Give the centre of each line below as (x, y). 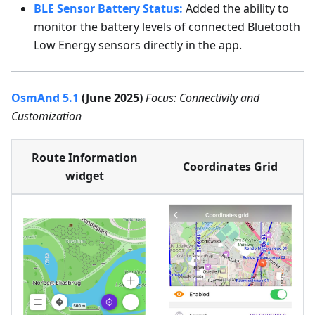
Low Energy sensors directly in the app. (138, 45)
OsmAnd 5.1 (45, 97)
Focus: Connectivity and (202, 97)
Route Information (84, 157)
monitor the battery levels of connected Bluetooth (167, 26)
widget (84, 175)
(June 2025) (111, 97)
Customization (46, 116)
